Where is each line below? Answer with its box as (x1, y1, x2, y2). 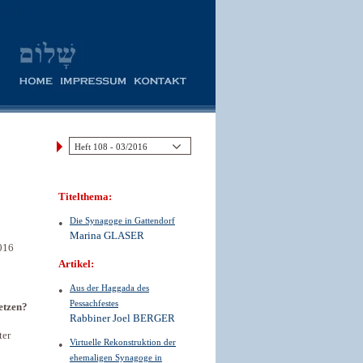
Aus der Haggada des (70, 283, 149, 293)
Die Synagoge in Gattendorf (70, 216, 175, 225)
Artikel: (58, 258, 94, 270)
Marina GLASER (70, 230, 144, 241)
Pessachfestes (70, 298, 118, 308)
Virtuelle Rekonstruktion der (70, 337, 176, 347)
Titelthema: (58, 191, 112, 203)
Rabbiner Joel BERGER (70, 313, 175, 324)
